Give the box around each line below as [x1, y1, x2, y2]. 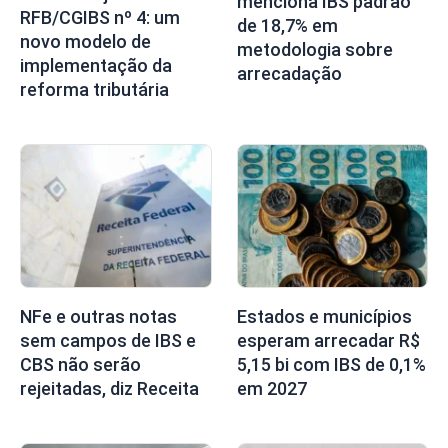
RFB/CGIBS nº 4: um [20, 7, 180, 29]
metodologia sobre [236, 38, 393, 60]
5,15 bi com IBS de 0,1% [236, 354, 426, 376]
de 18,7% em [236, 14, 338, 36]
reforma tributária [20, 79, 169, 101]
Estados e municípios [236, 306, 412, 328]
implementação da [20, 55, 172, 77]
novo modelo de [20, 31, 151, 53]
